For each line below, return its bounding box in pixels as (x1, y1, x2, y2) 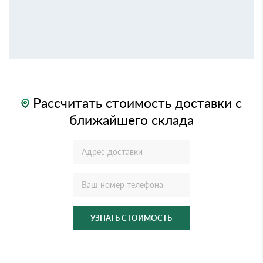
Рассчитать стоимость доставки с (29, 94, 242, 111)
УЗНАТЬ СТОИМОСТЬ (90, 213, 172, 222)
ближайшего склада (69, 111, 194, 128)
